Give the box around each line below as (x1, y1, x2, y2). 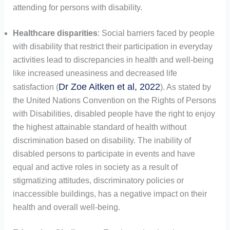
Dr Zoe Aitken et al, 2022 (58, 82, 160, 92)
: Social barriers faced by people (97, 29, 215, 38)
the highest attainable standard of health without (12, 123, 186, 132)
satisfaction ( (12, 83, 59, 92)
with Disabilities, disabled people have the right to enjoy (12, 109, 215, 119)
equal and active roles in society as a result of (12, 163, 178, 172)
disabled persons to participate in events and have (12, 149, 195, 159)
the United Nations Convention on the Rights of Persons (12, 96, 216, 105)
